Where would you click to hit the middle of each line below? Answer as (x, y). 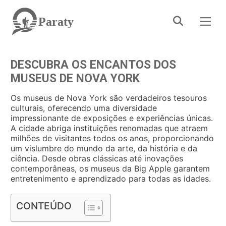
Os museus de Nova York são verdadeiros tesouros (109, 98)
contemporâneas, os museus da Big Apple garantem (110, 168)
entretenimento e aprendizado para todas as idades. (111, 179)
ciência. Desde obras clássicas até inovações (97, 158)
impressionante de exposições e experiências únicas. (112, 118)
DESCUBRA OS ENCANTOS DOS (93, 65)
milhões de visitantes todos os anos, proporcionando (112, 138)
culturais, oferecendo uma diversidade (84, 108)
